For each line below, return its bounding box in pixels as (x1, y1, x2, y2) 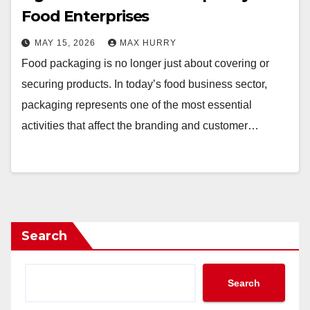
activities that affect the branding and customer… (21, 120, 259, 131)
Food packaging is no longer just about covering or (21, 57, 269, 69)
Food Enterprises (21, 7, 149, 26)
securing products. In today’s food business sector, (21, 78, 267, 90)
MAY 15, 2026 (35, 38, 98, 48)
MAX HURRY (120, 38, 176, 48)
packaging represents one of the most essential (21, 99, 252, 111)
